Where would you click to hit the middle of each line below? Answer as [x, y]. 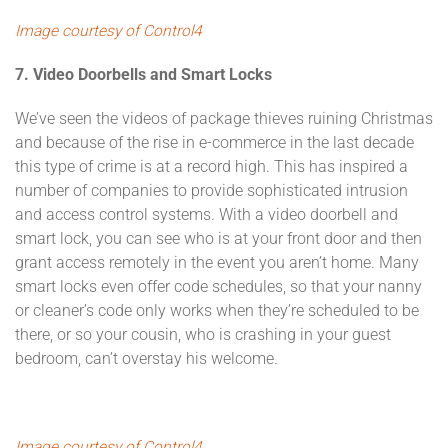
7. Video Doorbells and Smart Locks [143, 74]
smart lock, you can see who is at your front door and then [218, 238]
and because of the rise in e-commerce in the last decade [214, 142]
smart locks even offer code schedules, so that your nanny [218, 286]
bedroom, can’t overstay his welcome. [146, 358]
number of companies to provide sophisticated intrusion [211, 190]
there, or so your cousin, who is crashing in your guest [203, 334]
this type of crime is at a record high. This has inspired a [211, 166]
